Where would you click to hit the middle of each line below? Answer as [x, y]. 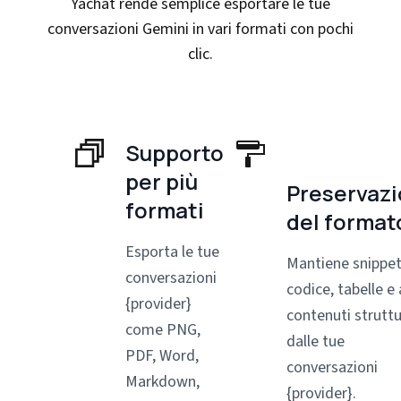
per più [162, 181]
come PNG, [163, 330]
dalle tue [316, 341]
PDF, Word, [162, 356]
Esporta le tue [172, 252]
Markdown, [162, 382]
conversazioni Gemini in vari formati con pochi [200, 29]
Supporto [175, 153]
